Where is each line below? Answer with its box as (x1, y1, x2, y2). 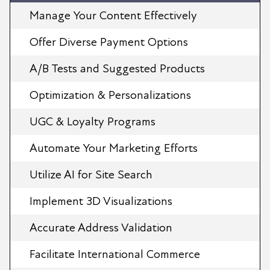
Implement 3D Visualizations (30, 193, 172, 209)
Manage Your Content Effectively (30, 8, 197, 23)
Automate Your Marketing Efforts (30, 140, 198, 155)
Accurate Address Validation (30, 220, 172, 235)
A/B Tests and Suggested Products (30, 61, 205, 76)
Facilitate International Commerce (30, 246, 200, 262)
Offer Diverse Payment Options (30, 34, 188, 49)
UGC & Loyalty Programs (30, 114, 155, 129)
